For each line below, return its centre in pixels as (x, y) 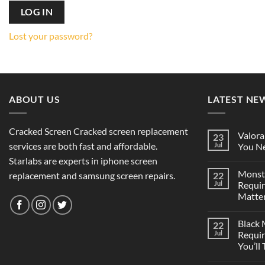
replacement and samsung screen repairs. (92, 176)
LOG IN (37, 12)
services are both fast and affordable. (83, 146)
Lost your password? (51, 36)
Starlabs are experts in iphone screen (83, 161)
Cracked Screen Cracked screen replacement (98, 131)
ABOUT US (35, 99)
